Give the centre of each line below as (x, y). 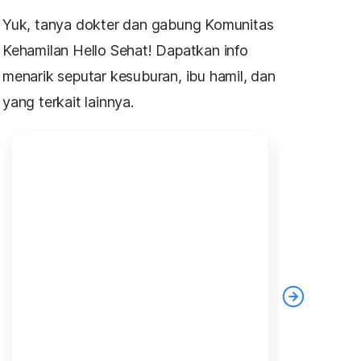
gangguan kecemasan (254, 271)
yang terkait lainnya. (68, 102)
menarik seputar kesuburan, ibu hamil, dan (139, 76)
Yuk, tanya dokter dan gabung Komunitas (138, 25)
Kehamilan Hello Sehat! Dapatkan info (125, 50)
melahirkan (97, 271)
